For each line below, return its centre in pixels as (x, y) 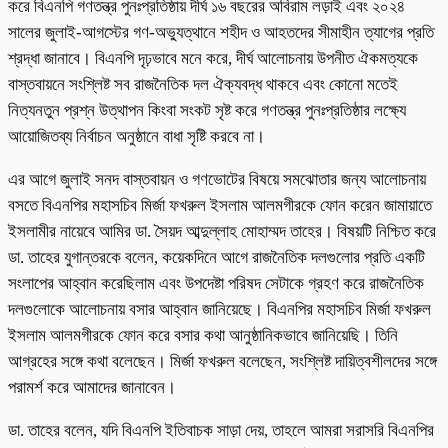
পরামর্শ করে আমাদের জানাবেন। (94, 388)
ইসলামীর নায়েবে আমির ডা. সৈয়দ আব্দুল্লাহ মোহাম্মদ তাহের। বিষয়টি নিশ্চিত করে (222, 232)
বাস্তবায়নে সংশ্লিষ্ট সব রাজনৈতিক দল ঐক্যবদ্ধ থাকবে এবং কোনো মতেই (203, 85)
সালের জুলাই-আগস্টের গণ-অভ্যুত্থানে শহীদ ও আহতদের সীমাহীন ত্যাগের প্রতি (221, 33)
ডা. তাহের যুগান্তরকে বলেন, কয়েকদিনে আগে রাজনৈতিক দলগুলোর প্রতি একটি (216, 258)
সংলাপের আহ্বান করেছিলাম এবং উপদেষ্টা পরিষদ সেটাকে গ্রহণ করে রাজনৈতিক (216, 284)
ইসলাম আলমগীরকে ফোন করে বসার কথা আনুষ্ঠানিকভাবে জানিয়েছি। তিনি (203, 336)
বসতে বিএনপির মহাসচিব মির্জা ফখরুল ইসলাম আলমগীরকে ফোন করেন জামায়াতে (220, 206)
